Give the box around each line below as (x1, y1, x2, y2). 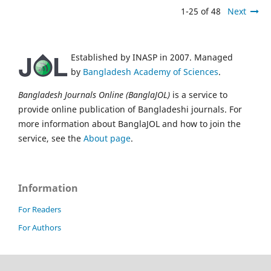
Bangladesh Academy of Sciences (83, 65, 218, 77)
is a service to (170, 88, 227, 100)
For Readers (18, 203, 61, 215)
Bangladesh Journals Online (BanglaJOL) (18, 88, 170, 100)
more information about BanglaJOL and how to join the (18, 117, 241, 129)
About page (83, 132, 131, 144)
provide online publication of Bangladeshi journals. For (18, 103, 242, 115)
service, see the (18, 132, 83, 144)
